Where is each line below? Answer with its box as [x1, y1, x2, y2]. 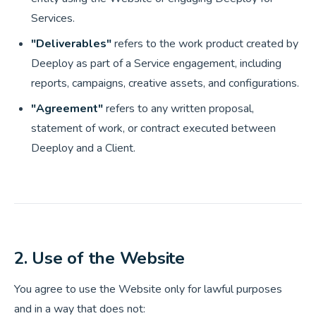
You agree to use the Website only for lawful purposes [14, 281, 282, 297]
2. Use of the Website [14, 247, 185, 269]
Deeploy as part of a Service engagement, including [31, 56, 281, 71]
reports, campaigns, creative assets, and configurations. [31, 75, 299, 91]
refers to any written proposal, [103, 101, 254, 116]
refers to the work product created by [111, 36, 298, 51]
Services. [31, 11, 75, 26]
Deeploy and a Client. [31, 140, 135, 156]
